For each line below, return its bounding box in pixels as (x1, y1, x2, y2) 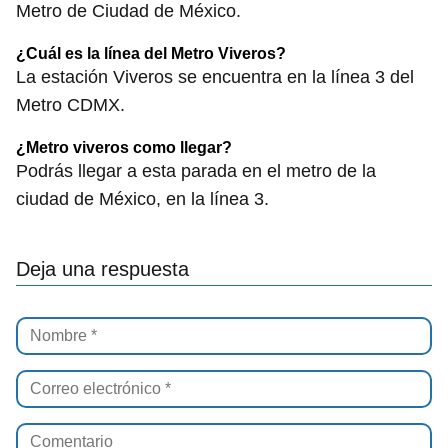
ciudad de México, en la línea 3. (16, 189, 269, 210)
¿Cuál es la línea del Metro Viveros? (16, 45, 286, 63)
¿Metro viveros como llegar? (16, 139, 232, 157)
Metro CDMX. (16, 95, 125, 116)
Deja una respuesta (16, 258, 189, 281)
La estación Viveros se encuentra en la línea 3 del (16, 67, 414, 88)
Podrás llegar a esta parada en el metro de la (16, 161, 376, 182)
